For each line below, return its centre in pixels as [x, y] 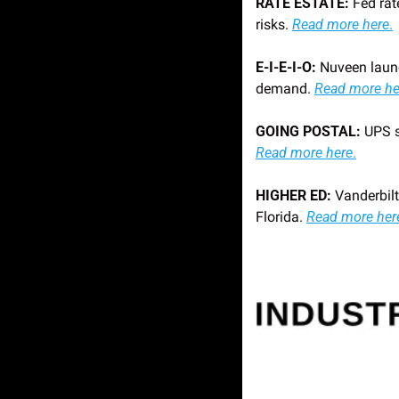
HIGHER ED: [295, 195]
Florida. [281, 216]
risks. [274, 24]
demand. [285, 88]
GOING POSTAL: [308, 131]
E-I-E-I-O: [288, 67]
